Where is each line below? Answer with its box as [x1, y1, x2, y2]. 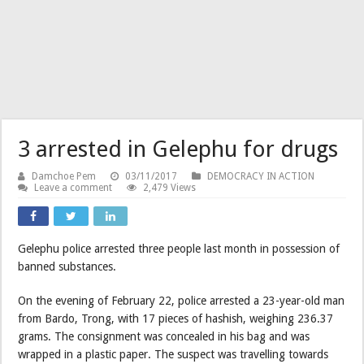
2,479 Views [143, 181, 197, 193]
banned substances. [18, 259, 117, 273]
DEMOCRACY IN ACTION [207, 170, 315, 182]
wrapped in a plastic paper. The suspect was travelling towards [18, 347, 329, 361]
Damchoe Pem [32, 170, 97, 182]
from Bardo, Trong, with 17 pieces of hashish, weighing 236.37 [18, 311, 334, 325]
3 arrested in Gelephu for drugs [18, 135, 339, 162]
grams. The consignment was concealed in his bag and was [18, 329, 310, 343]
